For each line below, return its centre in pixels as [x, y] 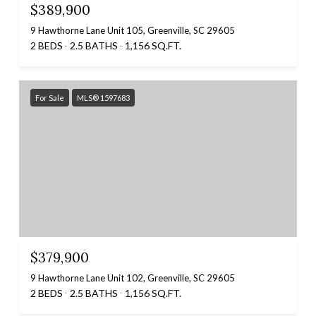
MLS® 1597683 [103, 98]
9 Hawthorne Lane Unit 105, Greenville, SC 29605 [133, 31]
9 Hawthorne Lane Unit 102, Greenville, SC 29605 [133, 278]
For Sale [50, 98]
